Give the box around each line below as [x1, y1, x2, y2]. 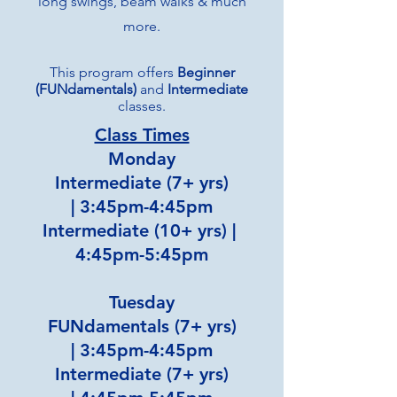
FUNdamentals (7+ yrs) [47, 315, 237, 337]
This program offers [49, 64, 177, 81]
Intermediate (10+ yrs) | [43, 220, 241, 241]
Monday [108, 148, 175, 169]
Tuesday [109, 292, 175, 313]
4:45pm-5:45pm [75, 244, 208, 265]
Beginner [176, 64, 235, 81]
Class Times [94, 124, 190, 145]
